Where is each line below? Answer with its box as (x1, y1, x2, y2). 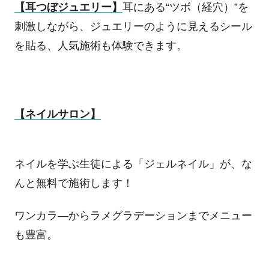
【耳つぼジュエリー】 (14, 1, 122, 14)
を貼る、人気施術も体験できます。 (14, 40, 187, 52)
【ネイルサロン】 (14, 107, 101, 120)
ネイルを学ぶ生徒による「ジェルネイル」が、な (14, 158, 252, 171)
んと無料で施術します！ (14, 177, 133, 190)
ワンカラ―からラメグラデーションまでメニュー (14, 209, 252, 222)
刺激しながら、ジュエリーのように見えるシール (14, 20, 252, 33)
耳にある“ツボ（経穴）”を (122, 1, 249, 14)
